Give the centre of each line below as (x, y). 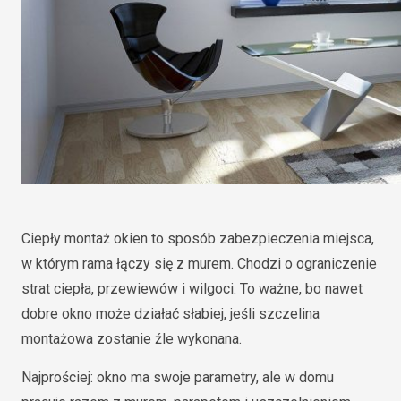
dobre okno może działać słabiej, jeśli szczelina (171, 314)
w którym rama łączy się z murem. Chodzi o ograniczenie (199, 264)
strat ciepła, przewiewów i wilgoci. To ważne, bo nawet (192, 289)
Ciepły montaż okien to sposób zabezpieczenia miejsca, (198, 239)
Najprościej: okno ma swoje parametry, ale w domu (178, 377)
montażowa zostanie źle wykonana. (132, 339)
